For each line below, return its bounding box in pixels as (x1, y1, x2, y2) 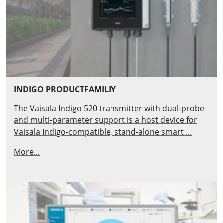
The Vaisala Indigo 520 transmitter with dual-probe (14, 103, 204, 114)
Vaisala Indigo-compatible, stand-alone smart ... (14, 126, 192, 138)
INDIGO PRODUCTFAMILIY (14, 84, 116, 95)
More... (14, 146, 40, 158)
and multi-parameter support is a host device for (14, 114, 197, 126)
